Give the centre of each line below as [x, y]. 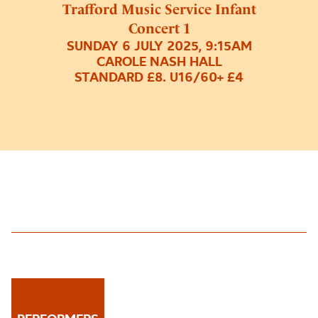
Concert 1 [159, 28]
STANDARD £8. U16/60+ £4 [159, 77]
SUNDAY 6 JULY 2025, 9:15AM [159, 45]
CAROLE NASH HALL [159, 61]
